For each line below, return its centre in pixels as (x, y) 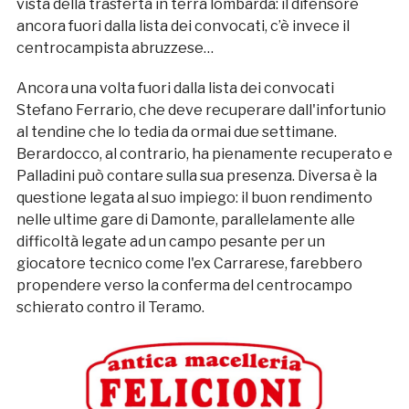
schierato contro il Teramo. (111, 308)
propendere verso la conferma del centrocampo (184, 286)
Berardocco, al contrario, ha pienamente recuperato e (204, 154)
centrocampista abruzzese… (115, 48)
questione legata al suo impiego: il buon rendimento (194, 198)
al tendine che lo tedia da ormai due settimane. (176, 132)
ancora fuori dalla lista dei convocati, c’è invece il (183, 26)
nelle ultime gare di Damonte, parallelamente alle (185, 220)
